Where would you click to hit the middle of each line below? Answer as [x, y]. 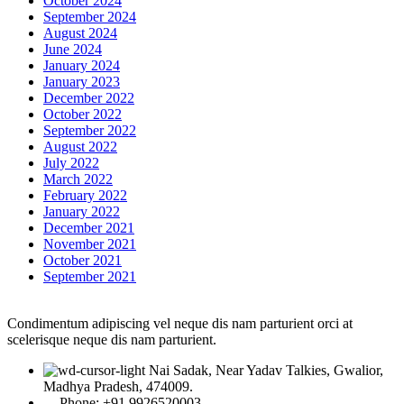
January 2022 [82, 212]
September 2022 [90, 131]
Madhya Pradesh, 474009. [118, 387]
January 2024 [82, 66]
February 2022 [85, 196]
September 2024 [90, 17]
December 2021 [89, 228]
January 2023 [82, 82]
